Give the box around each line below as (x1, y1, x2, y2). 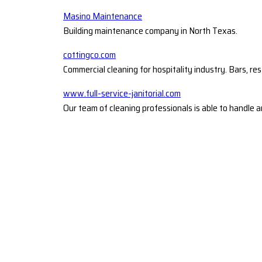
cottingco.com (63, 47, 116, 62)
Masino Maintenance (63, 8, 142, 23)
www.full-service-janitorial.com (63, 85, 181, 101)
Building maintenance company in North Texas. (63, 23, 237, 38)
